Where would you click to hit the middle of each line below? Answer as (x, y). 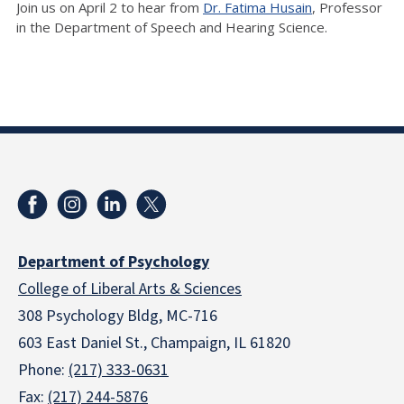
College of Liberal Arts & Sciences (130, 289)
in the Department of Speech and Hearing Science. (174, 27)
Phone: (43, 370)
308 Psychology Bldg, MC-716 (118, 316)
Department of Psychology (114, 262)
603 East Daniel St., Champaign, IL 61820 (154, 343)
